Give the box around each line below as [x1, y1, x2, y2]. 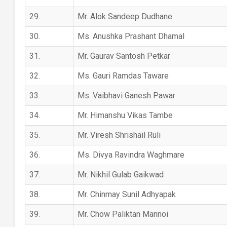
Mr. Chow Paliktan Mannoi [77, 209, 168, 219]
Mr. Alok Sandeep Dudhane [77, 12, 172, 21]
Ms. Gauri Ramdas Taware [77, 71, 169, 81]
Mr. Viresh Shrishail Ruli [77, 130, 161, 140]
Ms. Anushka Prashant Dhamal [77, 31, 184, 41]
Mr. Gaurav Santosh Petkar [77, 51, 170, 61]
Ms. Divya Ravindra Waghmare [77, 150, 184, 160]
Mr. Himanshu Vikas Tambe [77, 110, 173, 120]
